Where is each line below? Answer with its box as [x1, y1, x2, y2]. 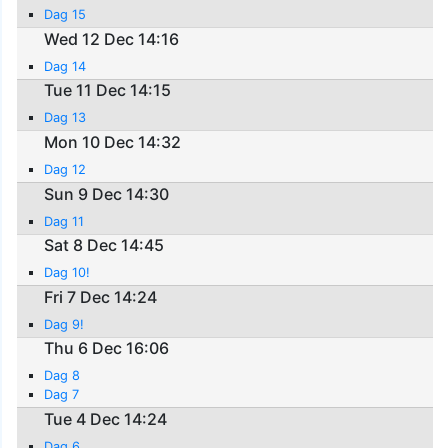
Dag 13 [44, 110, 87, 126]
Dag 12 [44, 162, 87, 177]
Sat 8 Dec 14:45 [44, 235, 165, 256]
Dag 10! [44, 265, 91, 281]
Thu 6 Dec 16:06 [44, 338, 170, 359]
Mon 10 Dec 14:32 [44, 132, 182, 152]
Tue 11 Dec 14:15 [44, 80, 172, 101]
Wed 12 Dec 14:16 [44, 28, 180, 49]
